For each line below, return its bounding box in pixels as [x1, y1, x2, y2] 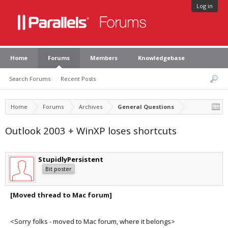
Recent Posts [61, 75, 96, 82]
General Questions [118, 103, 174, 110]
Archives [79, 103, 102, 110]
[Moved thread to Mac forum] [10, 190, 112, 199]
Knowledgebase [138, 54, 185, 62]
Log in [196, 2, 213, 10]
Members [90, 54, 118, 62]
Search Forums [9, 75, 50, 82]
